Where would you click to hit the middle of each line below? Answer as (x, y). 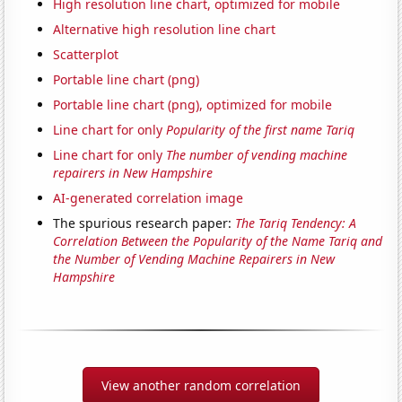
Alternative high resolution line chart (165, 30)
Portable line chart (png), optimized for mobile (193, 105)
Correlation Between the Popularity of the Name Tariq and (218, 241)
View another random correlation (201, 386)
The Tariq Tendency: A (296, 223)
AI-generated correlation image (149, 198)
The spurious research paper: (144, 223)
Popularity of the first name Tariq (261, 130)
